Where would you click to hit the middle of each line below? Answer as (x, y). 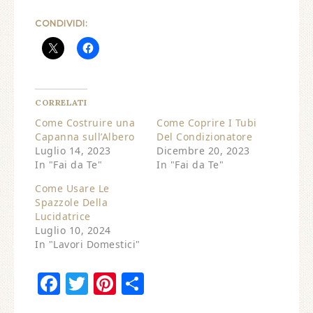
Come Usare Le (72, 188)
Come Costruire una (85, 123)
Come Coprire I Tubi (207, 123)
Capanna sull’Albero (85, 137)
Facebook (110, 283)
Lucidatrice (63, 216)
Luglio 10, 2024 (73, 230)
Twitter (130, 283)
